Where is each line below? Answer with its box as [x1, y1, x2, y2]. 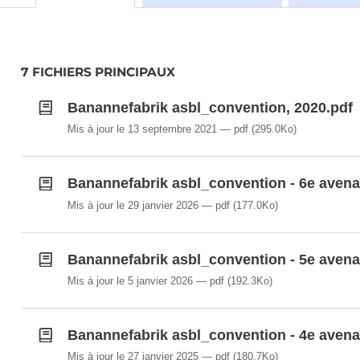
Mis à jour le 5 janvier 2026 [67, 274, 193, 287]
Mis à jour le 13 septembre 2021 [67, 123, 217, 136]
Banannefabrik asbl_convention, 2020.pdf [67, 99, 353, 116]
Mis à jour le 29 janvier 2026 [67, 198, 198, 211]
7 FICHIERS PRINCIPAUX [21, 63, 176, 80]
